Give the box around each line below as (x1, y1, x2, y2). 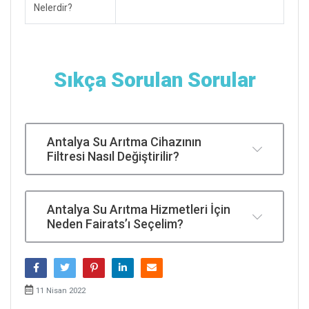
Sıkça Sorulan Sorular (53, 67, 256, 92)
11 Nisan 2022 (36, 286, 86, 295)
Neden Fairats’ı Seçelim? (47, 216, 183, 231)
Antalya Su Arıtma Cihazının (47, 134, 201, 149)
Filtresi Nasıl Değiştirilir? (47, 148, 179, 163)
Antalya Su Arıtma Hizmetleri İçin (47, 201, 230, 217)
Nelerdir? (34, 1, 72, 13)
